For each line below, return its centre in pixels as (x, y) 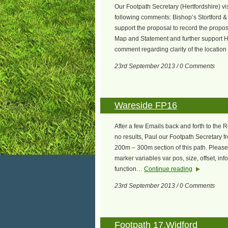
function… (129, 169)
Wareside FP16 (146, 105)
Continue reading (168, 169)
